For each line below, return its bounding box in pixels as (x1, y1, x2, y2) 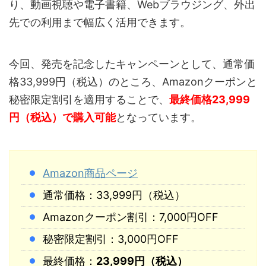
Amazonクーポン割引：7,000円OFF (43, 211, 218, 224)
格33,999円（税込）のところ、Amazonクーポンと (9, 75, 257, 88)
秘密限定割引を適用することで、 (9, 93, 169, 106)
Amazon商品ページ (43, 167, 138, 180)
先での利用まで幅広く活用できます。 (9, 15, 191, 28)
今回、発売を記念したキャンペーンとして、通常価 (9, 57, 255, 70)
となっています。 (116, 110, 201, 123)
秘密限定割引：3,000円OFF (43, 233, 179, 246)
